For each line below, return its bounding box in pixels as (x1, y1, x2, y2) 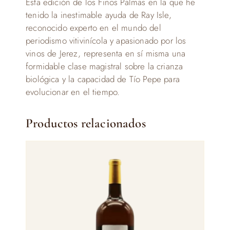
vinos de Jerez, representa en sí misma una (26, 47, 186, 60)
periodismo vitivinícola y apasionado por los (26, 34, 186, 47)
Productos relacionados (26, 116, 146, 131)
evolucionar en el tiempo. (26, 86, 120, 98)
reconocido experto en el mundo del (26, 22, 161, 34)
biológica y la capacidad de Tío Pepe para (26, 73, 180, 85)
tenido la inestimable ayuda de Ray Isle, (26, 9, 171, 21)
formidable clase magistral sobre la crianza (26, 60, 183, 72)
